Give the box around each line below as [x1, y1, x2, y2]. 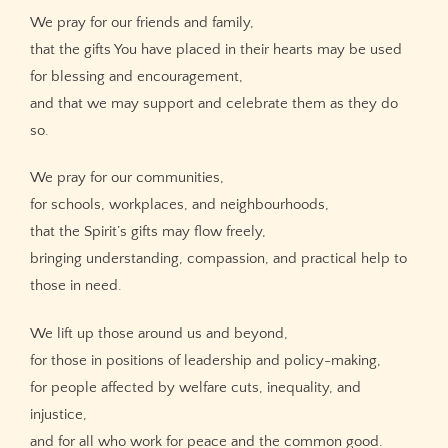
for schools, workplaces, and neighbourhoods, [30, 196, 329, 214]
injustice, [30, 406, 87, 424]
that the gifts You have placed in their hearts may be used [30, 40, 402, 58]
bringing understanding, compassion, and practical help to [30, 250, 407, 268]
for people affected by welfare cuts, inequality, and [30, 379, 361, 397]
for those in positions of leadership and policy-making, [30, 352, 381, 370]
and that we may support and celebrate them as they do [30, 94, 398, 112]
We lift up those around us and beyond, [30, 325, 288, 343]
